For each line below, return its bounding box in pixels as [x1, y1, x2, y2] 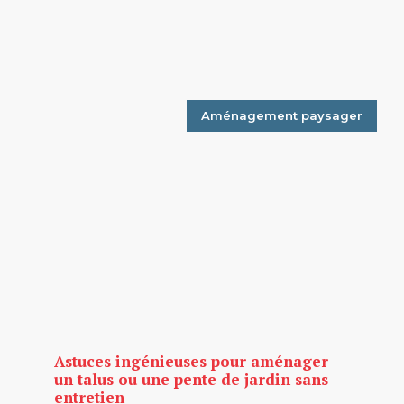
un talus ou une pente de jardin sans [54, 368, 328, 390]
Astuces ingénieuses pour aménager [54, 350, 328, 372]
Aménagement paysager [201, 107, 363, 123]
